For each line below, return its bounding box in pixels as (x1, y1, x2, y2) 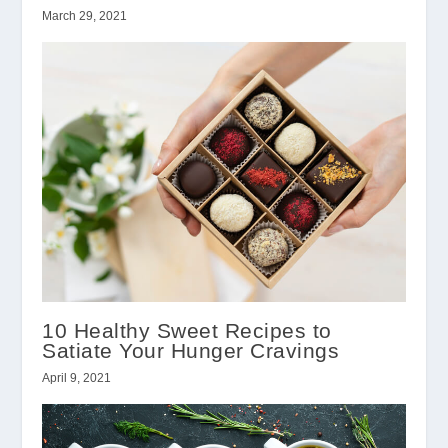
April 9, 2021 (42, 370, 112, 385)
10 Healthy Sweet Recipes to (42, 318, 332, 342)
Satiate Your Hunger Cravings (42, 338, 340, 362)
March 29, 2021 (42, 9, 128, 24)
